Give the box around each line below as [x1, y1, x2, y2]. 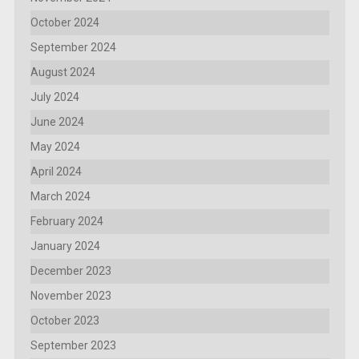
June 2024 [30, 115, 84, 129]
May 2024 [30, 140, 80, 154]
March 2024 [30, 190, 91, 204]
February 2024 [30, 215, 103, 228]
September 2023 [30, 339, 116, 353]
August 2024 [30, 66, 95, 79]
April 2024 [30, 165, 82, 179]
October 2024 [30, 16, 99, 30]
